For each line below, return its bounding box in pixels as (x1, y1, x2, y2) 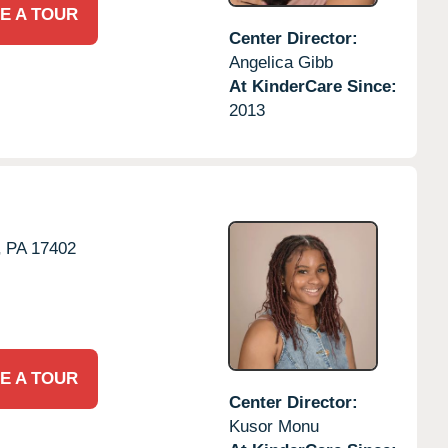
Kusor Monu (228, 416, 319, 436)
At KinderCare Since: (228, 76, 397, 96)
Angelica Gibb (228, 52, 333, 72)
